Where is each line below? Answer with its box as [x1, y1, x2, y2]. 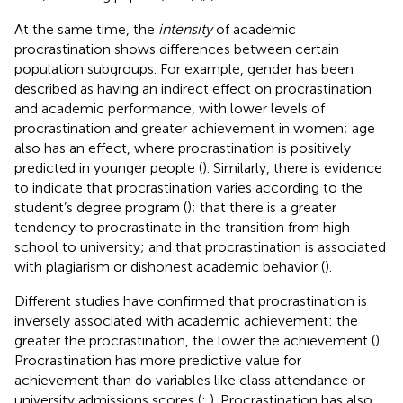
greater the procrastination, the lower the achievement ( [14, 331, 375, 349]
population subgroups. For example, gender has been [14, 59, 354, 77]
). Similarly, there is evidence [202, 158, 382, 176]
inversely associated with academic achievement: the [14, 311, 358, 329]
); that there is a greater [187, 198, 336, 216]
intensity [158, 20, 212, 38]
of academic [212, 20, 296, 38]
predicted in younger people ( [14, 158, 202, 176]
